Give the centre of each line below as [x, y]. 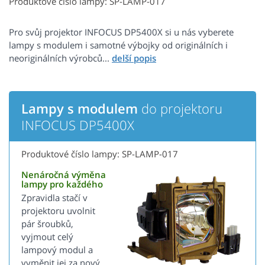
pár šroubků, [47, 224]
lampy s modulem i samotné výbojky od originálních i [118, 45]
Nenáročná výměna [64, 175]
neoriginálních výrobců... [60, 58]
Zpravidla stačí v [54, 198]
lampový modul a [57, 250]
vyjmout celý [47, 237]
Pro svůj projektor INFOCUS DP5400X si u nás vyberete [121, 32]
